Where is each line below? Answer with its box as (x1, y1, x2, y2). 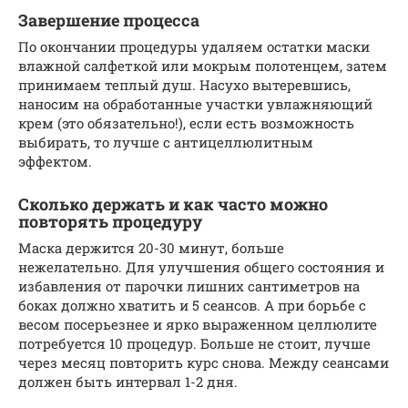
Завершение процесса (18, 8, 199, 31)
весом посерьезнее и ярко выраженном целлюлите (18, 314, 377, 333)
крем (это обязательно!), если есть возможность (18, 113, 354, 132)
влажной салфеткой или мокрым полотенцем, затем (18, 56, 387, 75)
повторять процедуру (18, 209, 202, 232)
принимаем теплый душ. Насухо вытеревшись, (18, 75, 351, 94)
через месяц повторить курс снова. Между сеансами (18, 352, 389, 372)
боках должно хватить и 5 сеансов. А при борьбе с (18, 295, 366, 314)
